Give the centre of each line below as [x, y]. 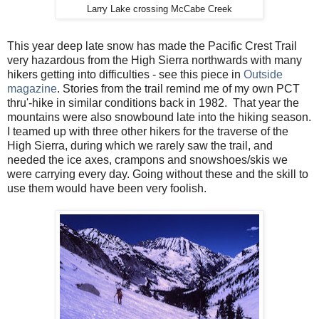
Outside [263, 74]
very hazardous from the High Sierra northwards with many [155, 60]
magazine [32, 88]
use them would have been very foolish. [107, 188]
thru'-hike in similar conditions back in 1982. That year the [153, 103]
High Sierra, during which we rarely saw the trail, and [140, 145]
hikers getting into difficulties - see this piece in [125, 74]
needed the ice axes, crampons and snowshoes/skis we [147, 159]
